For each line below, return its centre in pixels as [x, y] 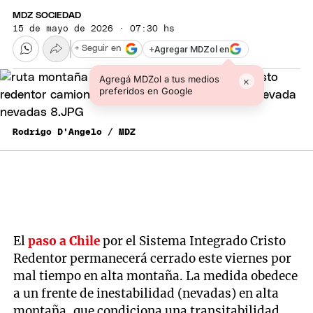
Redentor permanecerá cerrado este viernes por [153, 258]
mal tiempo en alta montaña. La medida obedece [156, 276]
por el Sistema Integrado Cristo [193, 241]
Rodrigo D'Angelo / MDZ [74, 133]
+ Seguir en [98, 49]
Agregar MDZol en [192, 49]
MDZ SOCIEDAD [47, 15]
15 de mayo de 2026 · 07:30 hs [94, 29]
